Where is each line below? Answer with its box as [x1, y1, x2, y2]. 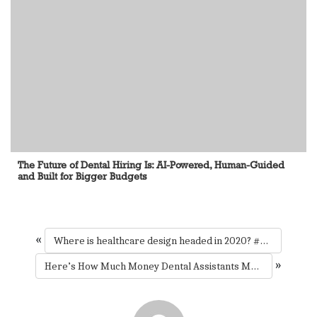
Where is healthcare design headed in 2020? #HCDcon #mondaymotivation [260, 234, 269, 248]
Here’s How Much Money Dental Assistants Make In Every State [250, 260, 260, 273]
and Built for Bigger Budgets [18, 171, 146, 183]
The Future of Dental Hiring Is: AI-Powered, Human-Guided [18, 159, 284, 171]
